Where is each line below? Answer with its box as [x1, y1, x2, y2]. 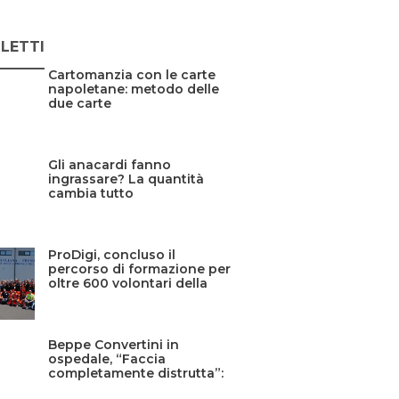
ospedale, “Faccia [47, 351, 166, 368]
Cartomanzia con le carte [47, 66, 216, 83]
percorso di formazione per [47, 261, 231, 278]
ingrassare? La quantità [47, 171, 204, 188]
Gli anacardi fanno [47, 157, 171, 174]
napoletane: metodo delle [47, 80, 219, 97]
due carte [47, 94, 111, 111]
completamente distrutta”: [47, 365, 224, 382]
